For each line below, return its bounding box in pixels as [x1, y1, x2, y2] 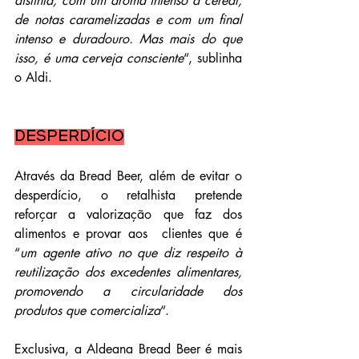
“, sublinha [184, 49, 243, 67]
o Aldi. [14, 68, 52, 86]
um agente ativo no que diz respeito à [20, 244, 242, 261]
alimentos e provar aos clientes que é [14, 224, 242, 242]
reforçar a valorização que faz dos [14, 205, 242, 223]
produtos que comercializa [14, 301, 160, 319]
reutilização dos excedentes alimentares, [14, 263, 242, 280]
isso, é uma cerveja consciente [14, 49, 184, 67]
